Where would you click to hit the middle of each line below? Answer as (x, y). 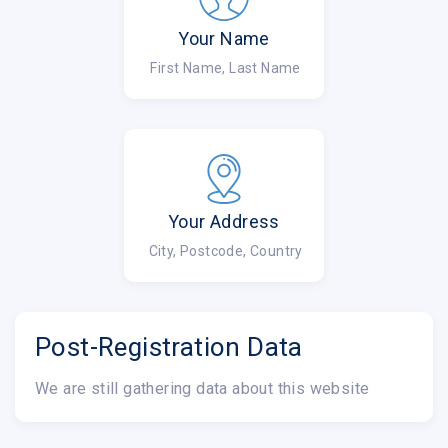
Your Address (224, 221)
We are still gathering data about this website (202, 388)
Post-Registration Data (169, 346)
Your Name (224, 38)
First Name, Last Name (224, 67)
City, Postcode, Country (224, 250)
